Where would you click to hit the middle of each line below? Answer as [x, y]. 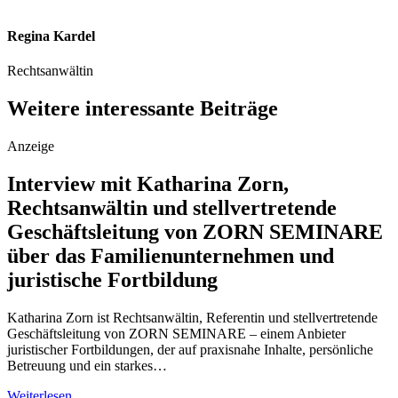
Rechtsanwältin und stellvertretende [172, 207]
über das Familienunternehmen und [171, 255]
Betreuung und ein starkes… [87, 365]
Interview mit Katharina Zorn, [148, 183]
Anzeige [31, 147]
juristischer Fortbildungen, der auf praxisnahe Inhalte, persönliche [190, 349]
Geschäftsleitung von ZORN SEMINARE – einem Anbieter [176, 333]
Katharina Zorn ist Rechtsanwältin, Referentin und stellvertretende [192, 317]
